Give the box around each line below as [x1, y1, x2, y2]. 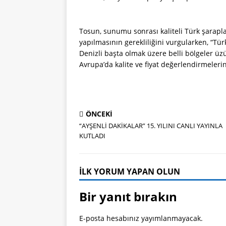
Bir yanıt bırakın [79, 188, 177, 205]
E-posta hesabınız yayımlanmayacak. [79, 213, 203, 223]
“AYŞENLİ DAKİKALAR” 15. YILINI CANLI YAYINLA [79, 121, 222, 130]
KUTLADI [79, 131, 105, 140]
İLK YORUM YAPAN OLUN [79, 166, 180, 177]
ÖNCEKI [86, 109, 112, 119]
